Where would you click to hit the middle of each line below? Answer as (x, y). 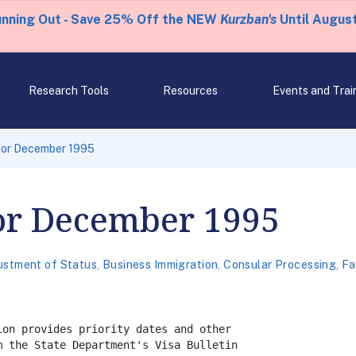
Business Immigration (160, 265)
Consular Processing (280, 265)
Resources (191, 91)
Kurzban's (248, 19)
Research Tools (68, 91)
